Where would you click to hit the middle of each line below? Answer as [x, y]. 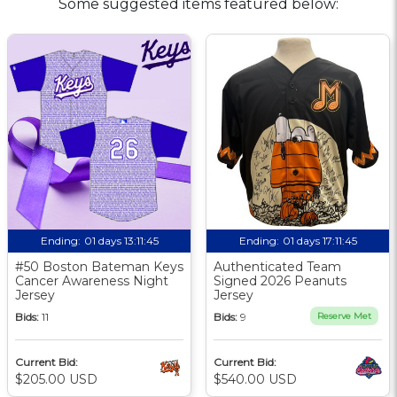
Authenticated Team [277, 266]
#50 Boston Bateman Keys [99, 266]
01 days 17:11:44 [319, 240]
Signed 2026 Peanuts [280, 280]
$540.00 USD [255, 379]
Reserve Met [344, 315]
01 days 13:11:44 [121, 240]
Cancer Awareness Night [92, 280]
